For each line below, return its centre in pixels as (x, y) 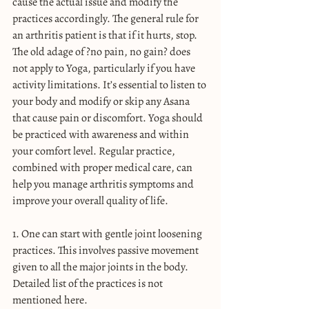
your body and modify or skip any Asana (102, 101)
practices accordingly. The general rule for (107, 18)
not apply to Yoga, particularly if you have (105, 68)
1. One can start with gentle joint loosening (108, 233)
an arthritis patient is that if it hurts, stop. (106, 35)
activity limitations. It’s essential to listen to (110, 84)
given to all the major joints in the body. (101, 267)
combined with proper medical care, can (103, 167)
